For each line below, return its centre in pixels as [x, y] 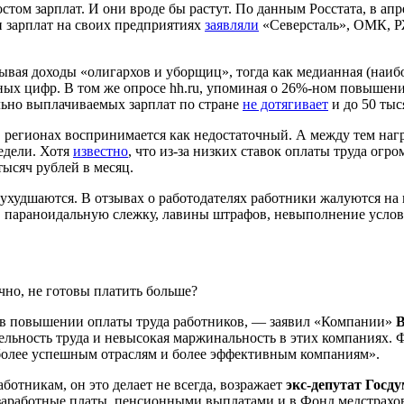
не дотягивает [285, 104]
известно [101, 151]
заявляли [232, 24]
